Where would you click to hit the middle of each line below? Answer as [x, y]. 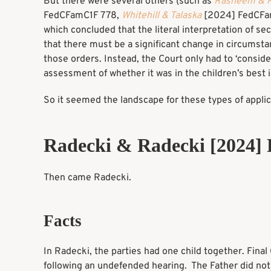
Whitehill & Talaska [162, 16]
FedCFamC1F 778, [83, 16]
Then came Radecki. [87, 178]
